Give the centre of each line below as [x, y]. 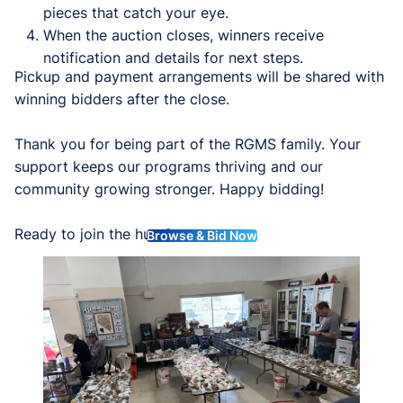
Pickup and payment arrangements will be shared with [199, 77]
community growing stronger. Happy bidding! [169, 189]
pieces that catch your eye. [136, 12]
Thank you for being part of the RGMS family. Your [188, 144]
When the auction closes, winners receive [184, 35]
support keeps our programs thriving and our [169, 167]
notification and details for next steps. [173, 57]
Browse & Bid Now [201, 236]
